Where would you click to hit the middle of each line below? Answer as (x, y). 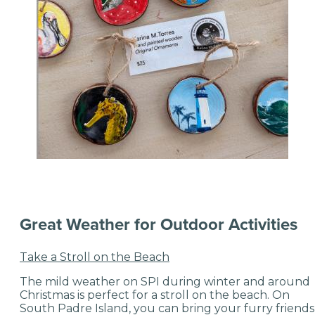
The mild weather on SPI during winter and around (165, 282)
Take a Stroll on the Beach (95, 257)
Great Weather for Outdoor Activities (159, 224)
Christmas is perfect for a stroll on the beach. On (155, 295)
